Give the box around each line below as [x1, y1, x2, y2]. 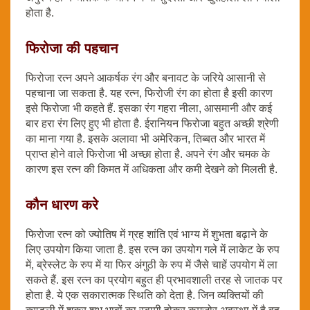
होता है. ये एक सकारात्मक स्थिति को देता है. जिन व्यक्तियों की [26, 289, 264, 301]
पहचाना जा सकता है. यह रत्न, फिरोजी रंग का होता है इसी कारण [26, 86, 273, 99]
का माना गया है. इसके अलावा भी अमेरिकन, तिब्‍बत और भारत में [26, 132, 265, 145]
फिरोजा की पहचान [26, 37, 118, 57]
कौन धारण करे [26, 193, 98, 214]
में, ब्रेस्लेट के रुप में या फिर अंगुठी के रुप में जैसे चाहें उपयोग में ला [26, 258, 277, 271]
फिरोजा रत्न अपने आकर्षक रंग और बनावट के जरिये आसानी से [26, 71, 266, 84]
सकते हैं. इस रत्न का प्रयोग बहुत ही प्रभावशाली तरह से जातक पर [26, 273, 282, 286]
